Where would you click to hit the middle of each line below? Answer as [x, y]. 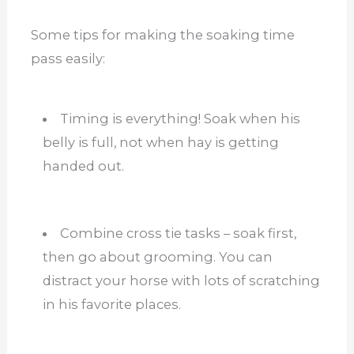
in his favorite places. [111, 304]
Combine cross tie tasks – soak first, [179, 233]
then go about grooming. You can [157, 256]
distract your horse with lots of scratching [181, 280]
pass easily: [68, 58]
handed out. [83, 166]
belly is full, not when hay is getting [160, 142]
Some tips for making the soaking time [162, 34]
